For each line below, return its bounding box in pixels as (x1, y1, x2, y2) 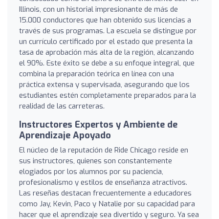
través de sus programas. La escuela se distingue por (19, 25, 197, 36)
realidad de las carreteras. (19, 101, 105, 111)
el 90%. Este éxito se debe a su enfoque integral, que (19, 58, 195, 68)
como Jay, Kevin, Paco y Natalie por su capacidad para (19, 198, 195, 209)
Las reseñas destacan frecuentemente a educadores (19, 188, 192, 198)
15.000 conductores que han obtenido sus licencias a (19, 15, 191, 25)
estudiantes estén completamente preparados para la (19, 90, 196, 100)
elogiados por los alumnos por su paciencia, (19, 166, 163, 176)
